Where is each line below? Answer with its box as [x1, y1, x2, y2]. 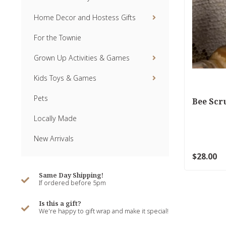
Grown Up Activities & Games [34, 53, 130, 63]
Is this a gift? [39, 199, 81, 208]
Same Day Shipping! [39, 171, 103, 180]
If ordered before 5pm [39, 179, 106, 187]
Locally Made [34, 114, 77, 123]
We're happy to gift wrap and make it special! [39, 207, 168, 215]
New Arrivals [34, 134, 74, 143]
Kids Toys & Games [34, 73, 96, 83]
